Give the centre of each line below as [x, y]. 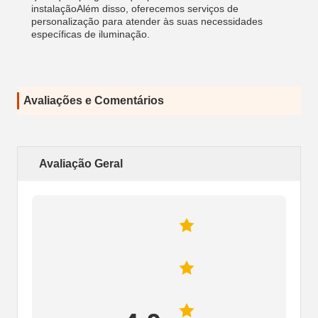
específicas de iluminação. [91, 34]
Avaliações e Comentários [94, 100]
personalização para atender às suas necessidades [147, 21]
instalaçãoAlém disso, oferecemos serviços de [135, 9]
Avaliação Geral [81, 164]
